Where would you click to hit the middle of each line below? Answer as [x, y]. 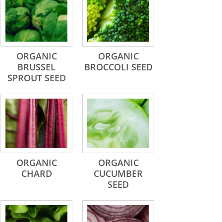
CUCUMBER [118, 173]
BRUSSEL [36, 67]
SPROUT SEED [36, 78]
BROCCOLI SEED [118, 67]
